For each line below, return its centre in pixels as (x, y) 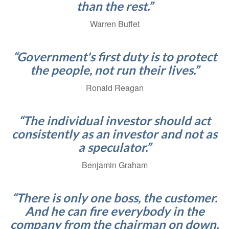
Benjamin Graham (114, 165)
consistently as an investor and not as (114, 134)
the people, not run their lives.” (114, 70)
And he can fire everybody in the (114, 211)
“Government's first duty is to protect (114, 57)
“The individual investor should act (114, 121)
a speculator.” (114, 147)
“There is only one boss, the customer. (114, 198)
